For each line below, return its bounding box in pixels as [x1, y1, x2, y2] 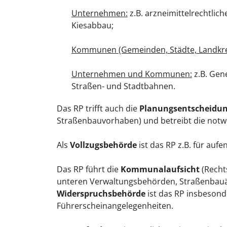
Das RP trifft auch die [57, 102, 139, 114]
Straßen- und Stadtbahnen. [71, 80, 175, 92]
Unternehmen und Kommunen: [71, 68, 192, 80]
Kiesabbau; [71, 19, 113, 31]
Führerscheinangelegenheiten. [57, 200, 173, 211]
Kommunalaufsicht [121, 163, 200, 175]
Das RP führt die [57, 163, 121, 175]
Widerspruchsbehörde [57, 187, 145, 199]
